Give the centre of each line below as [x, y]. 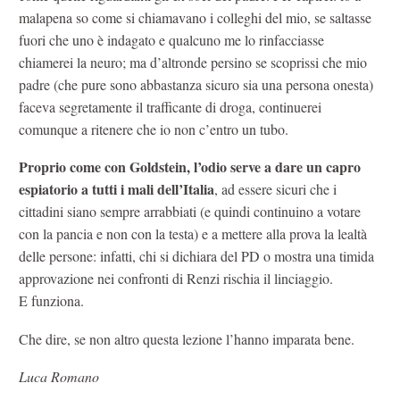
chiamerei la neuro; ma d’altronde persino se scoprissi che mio [193, 62]
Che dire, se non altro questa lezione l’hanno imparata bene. [187, 338]
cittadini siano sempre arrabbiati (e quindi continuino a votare [190, 212]
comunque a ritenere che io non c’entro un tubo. [154, 129]
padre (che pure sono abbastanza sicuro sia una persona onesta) [196, 84]
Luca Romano [59, 377]
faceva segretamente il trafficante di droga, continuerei [170, 106]
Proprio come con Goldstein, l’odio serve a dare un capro [190, 167]
